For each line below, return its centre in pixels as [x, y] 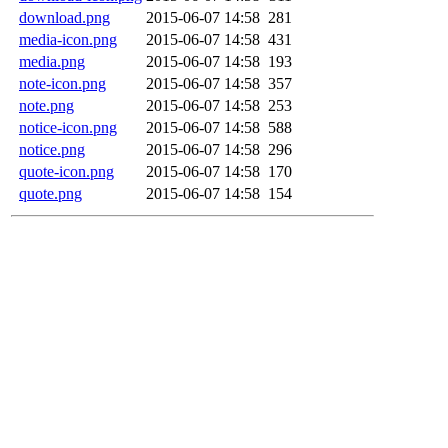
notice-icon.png [68, 127]
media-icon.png [68, 39]
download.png [64, 17]
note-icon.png [62, 83]
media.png [52, 61]
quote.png [50, 193]
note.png [46, 105]
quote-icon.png [66, 171]
